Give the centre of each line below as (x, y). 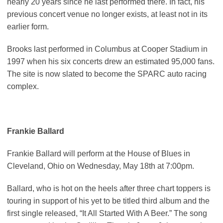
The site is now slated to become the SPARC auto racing (107, 74)
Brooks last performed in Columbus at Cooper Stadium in (107, 49)
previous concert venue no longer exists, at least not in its (107, 14)
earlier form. (28, 27)
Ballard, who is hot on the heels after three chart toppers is (109, 189)
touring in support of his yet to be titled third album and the (108, 201)
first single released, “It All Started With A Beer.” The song (107, 214)
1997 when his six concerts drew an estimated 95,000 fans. (111, 62)
